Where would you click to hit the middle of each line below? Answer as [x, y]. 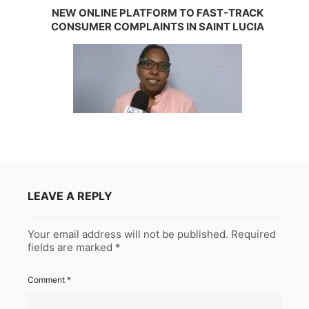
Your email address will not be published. [128, 234]
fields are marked [71, 247]
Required [253, 234]
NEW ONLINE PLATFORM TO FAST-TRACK [158, 12]
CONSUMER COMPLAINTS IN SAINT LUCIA [158, 26]
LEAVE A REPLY [70, 196]
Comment [47, 279]
